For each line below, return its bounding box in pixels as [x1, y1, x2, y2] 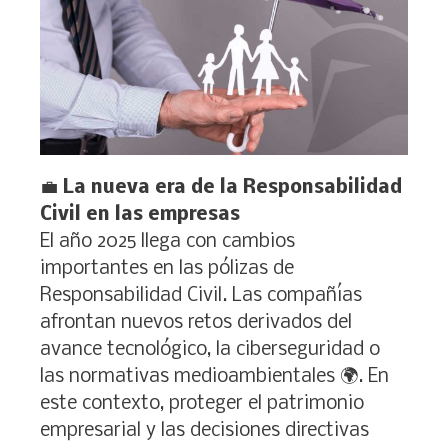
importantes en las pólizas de [40, 258, 294, 279]
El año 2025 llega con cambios [40, 231, 295, 252]
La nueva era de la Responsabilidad [63, 177, 402, 198]
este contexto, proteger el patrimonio [40, 393, 364, 414]
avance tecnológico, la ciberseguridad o [40, 339, 380, 360]
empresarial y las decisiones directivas [40, 420, 369, 441]
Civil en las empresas [40, 204, 240, 225]
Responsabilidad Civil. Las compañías [40, 285, 362, 306]
